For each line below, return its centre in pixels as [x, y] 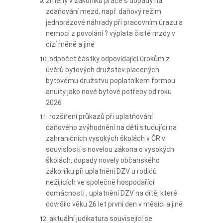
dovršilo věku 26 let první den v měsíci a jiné [114, 204]
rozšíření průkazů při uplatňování [101, 117]
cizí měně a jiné [70, 45]
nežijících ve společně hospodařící [100, 182]
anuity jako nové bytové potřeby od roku [109, 91]
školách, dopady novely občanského [103, 161]
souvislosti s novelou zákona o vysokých [110, 150]
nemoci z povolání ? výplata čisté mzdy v [111, 34]
